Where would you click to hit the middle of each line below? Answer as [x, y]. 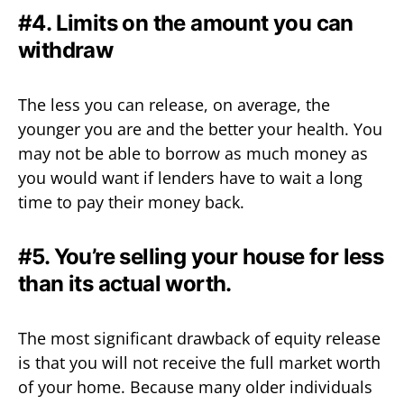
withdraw [66, 50]
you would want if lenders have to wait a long [190, 177]
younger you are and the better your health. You [200, 129]
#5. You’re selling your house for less [201, 256]
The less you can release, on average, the [174, 104]
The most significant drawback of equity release [199, 338]
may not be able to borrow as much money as [193, 153]
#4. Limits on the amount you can [186, 23]
